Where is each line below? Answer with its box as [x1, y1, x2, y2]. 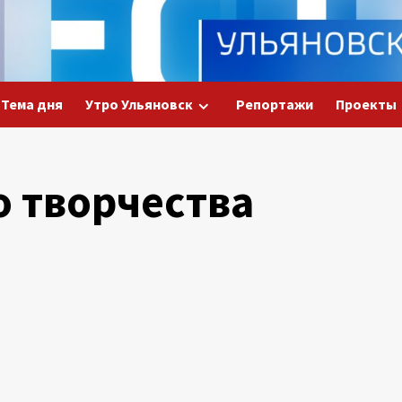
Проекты [335, 95, 397, 113]
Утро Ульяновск [84, 95, 193, 113]
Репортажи [235, 95, 313, 113]
